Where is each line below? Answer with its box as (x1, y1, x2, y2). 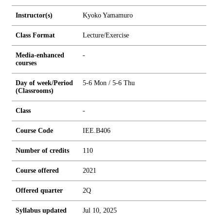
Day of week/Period (16, 79, 73, 87)
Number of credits (16, 147, 69, 154)
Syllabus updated (16, 207, 67, 214)
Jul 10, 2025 (83, 207, 117, 214)
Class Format (16, 32, 55, 39)
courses (16, 59, 36, 67)
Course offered (16, 167, 59, 174)
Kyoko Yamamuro (83, 12, 133, 19)
